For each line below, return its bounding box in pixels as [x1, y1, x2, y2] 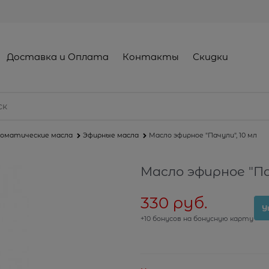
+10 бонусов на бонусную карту [141, 214, 253, 223]
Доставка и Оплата [6, 51, 109, 63]
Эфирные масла [83, 131, 139, 140]
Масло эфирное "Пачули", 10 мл [149, 131, 257, 140]
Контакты [122, 51, 179, 63]
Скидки [193, 51, 229, 63]
